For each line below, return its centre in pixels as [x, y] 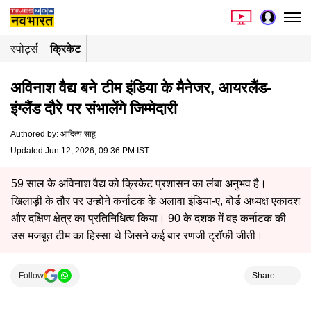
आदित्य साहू [78, 134]
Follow [31, 276]
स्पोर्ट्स [24, 49]
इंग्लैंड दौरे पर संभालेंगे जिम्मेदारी [94, 109]
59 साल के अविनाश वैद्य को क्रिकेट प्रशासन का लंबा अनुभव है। [139, 184]
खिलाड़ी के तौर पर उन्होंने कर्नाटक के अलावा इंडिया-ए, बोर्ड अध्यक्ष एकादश [155, 201]
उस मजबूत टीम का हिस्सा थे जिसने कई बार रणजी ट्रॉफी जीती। [137, 236]
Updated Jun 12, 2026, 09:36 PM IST [80, 151]
